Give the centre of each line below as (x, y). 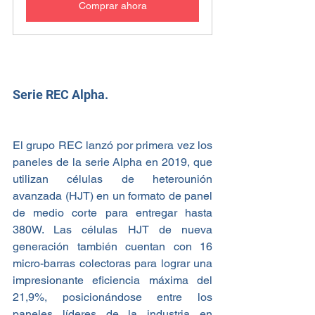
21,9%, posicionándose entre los (112, 297)
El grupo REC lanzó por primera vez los (112, 146)
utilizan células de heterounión (112, 179)
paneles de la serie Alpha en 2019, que (112, 162)
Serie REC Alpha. (62, 95)
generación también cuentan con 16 (112, 247)
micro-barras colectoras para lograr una (112, 264)
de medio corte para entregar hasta (112, 213)
